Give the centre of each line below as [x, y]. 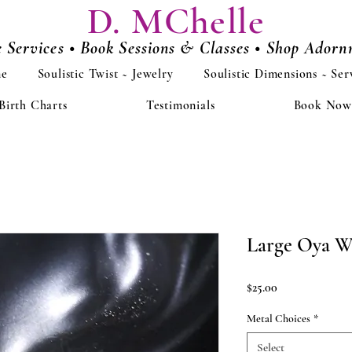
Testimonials [180, 105]
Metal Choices [279, 319]
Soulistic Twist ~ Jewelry [105, 74]
